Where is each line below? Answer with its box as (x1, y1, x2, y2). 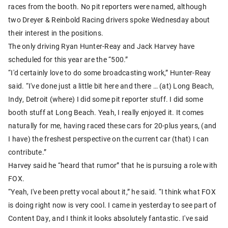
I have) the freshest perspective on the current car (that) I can (8, 134, 209, 144)
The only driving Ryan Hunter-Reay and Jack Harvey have (8, 41, 195, 51)
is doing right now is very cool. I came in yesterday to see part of (8, 200, 216, 210)
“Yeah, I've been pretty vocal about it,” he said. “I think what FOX (8, 187, 216, 197)
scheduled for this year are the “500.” (8, 54, 128, 65)
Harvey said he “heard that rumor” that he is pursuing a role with (8, 160, 218, 170)
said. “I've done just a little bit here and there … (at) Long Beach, (8, 81, 214, 91)
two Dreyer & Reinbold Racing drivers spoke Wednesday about (8, 15, 210, 25)
